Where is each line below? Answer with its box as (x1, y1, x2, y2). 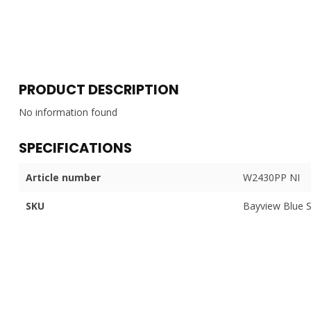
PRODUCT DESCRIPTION (19, 79, 179, 99)
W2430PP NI (242, 170, 300, 184)
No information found (19, 105, 117, 119)
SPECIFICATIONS (19, 137, 132, 158)
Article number (26, 170, 101, 184)
